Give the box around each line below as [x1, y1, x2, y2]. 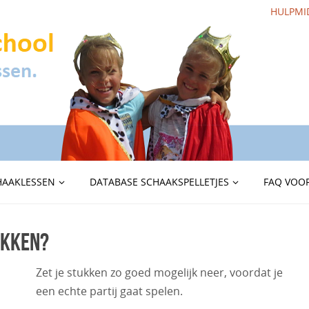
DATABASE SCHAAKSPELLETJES [90, 175, 229, 188]
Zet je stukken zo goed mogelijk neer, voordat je [35, 265, 283, 280]
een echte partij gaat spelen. [35, 283, 183, 299]
